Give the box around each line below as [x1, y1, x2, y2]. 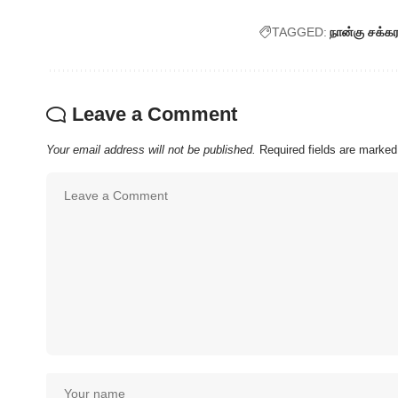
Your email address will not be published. [46, 142, 256, 156]
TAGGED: [272, 24, 327, 39]
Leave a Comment [72, 102, 237, 125]
